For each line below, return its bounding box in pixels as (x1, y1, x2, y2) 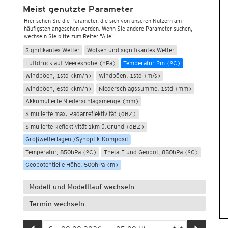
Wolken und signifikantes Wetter (87, 46, 175, 54)
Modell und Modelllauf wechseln (28, 183, 134, 191)
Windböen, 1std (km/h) (25, 72, 92, 79)
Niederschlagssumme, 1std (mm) (98, 84, 192, 92)
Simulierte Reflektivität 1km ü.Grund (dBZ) (25, 123, 145, 130)
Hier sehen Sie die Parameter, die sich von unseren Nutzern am (23, 17, 182, 24)
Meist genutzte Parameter (22, 5, 133, 14)
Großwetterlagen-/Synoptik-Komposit (25, 135, 128, 143)
